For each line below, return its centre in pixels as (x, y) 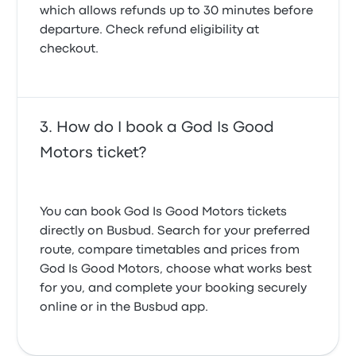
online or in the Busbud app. (124, 308)
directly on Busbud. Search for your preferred (175, 231)
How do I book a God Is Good (166, 128)
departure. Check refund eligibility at (150, 30)
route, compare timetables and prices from (170, 250)
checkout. (70, 49)
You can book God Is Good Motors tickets (164, 212)
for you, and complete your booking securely (174, 288)
